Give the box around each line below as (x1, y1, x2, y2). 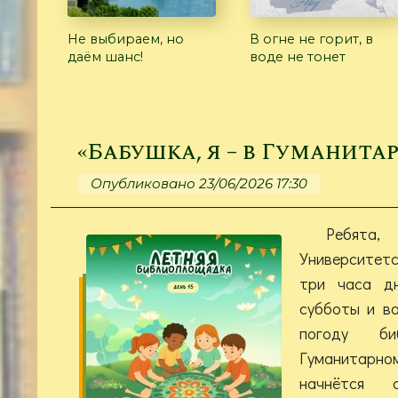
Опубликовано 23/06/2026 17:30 (91, 174, 307, 192)
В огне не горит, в (250, 30, 373, 47)
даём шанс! (68, 48, 143, 65)
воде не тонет (250, 48, 346, 65)
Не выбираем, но (68, 30, 184, 47)
